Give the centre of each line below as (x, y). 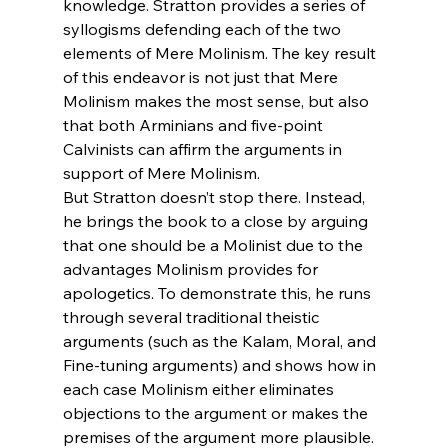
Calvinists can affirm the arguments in (204, 148)
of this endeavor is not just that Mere (202, 76)
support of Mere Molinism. (161, 172)
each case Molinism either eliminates (200, 388)
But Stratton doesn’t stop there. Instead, (215, 196)
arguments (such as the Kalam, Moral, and (221, 340)
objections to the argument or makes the (217, 412)
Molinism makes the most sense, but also (217, 100)
